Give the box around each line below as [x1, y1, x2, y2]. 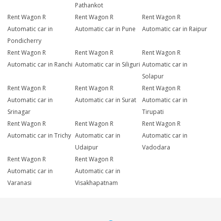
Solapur [142, 72, 164, 81]
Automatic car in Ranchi [7, 60, 73, 69]
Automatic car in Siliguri [74, 60, 140, 69]
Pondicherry [7, 37, 41, 45]
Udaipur [74, 143, 98, 152]
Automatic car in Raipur [142, 25, 208, 34]
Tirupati [142, 108, 164, 116]
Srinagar [7, 108, 31, 116]
